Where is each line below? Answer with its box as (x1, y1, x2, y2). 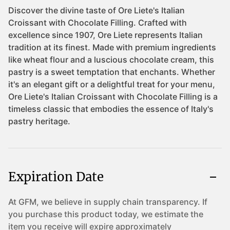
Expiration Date (8, 169, 104, 185)
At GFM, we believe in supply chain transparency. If (8, 197, 207, 207)
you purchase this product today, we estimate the (8, 209, 203, 219)
